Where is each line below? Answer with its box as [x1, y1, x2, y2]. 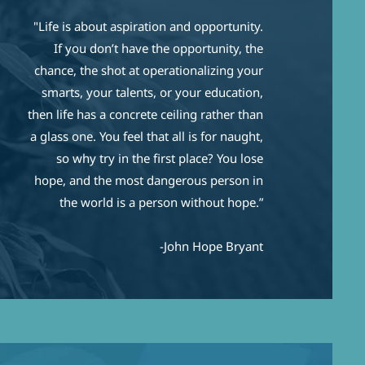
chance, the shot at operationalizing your [33, 62, 263, 78]
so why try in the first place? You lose [55, 150, 263, 166]
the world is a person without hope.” [59, 194, 263, 210]
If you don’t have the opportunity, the [53, 40, 263, 56]
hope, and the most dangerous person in [33, 172, 263, 188]
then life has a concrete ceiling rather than [27, 106, 263, 122]
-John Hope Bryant [159, 238, 263, 254]
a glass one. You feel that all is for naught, [29, 128, 263, 144]
